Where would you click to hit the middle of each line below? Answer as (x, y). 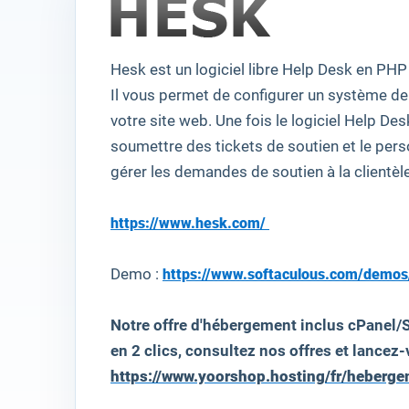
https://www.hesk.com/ (190, 223)
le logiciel (308, 121)
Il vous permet (160, 95)
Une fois (244, 121)
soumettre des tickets (187, 147)
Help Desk (317, 70)
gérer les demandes (179, 172)
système (357, 95)
